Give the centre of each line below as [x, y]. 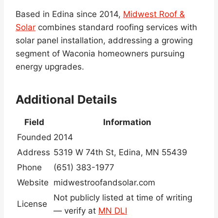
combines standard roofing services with [116, 27]
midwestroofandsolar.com [104, 182]
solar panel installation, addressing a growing [104, 40]
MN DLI [113, 210]
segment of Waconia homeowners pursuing [100, 53]
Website [33, 182]
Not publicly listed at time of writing [123, 197]
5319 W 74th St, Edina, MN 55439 [120, 152]
